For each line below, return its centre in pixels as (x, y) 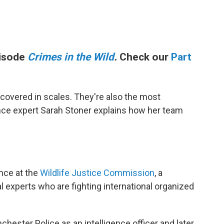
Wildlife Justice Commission (97, 173)
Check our (145, 57)
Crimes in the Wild (71, 57)
